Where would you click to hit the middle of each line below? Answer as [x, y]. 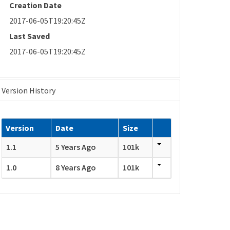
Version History [29, 91]
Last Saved [30, 36]
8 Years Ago [76, 168]
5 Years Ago [76, 147]
